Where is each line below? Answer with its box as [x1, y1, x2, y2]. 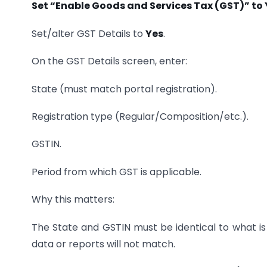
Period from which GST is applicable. [32, 164, 201, 179]
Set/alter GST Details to [32, 26, 145, 41]
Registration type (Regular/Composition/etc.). [32, 109, 249, 123]
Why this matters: [32, 193, 114, 207]
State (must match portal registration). [32, 82, 217, 96]
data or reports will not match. [32, 237, 175, 251]
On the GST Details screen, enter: [32, 54, 187, 69]
